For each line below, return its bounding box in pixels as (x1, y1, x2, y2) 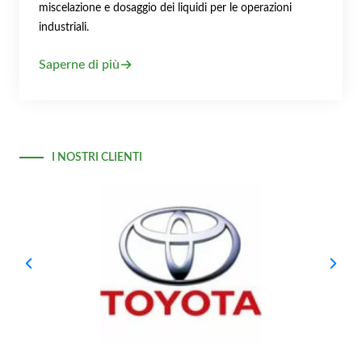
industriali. (39, 21, 89, 34)
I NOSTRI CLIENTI (52, 150, 142, 163)
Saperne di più (39, 57, 120, 71)
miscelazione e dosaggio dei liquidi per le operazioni (39, 2, 292, 15)
